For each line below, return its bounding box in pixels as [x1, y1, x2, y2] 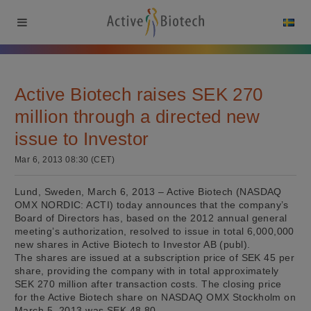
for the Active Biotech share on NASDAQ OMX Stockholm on [15, 291, 296, 303]
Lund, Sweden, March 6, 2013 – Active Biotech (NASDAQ [15, 185, 282, 197]
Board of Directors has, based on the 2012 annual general [15, 212, 287, 224]
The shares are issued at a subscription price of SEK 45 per [15, 251, 295, 263]
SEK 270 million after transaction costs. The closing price [15, 278, 282, 289]
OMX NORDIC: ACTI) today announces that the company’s [15, 199, 289, 210]
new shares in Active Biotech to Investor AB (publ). [15, 238, 251, 250]
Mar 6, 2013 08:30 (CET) [15, 154, 115, 165]
